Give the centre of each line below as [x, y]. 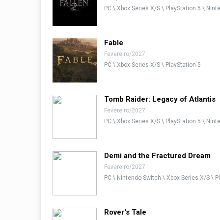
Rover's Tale [125, 212]
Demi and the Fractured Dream [157, 156]
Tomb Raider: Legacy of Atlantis [160, 99]
